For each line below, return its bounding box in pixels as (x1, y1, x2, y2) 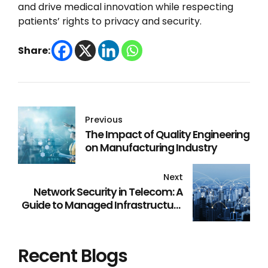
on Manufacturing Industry (85, 140, 217, 155)
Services (142, 211, 183, 226)
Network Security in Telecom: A (33, 184, 183, 199)
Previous (85, 113, 123, 126)
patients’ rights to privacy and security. (18, 14, 202, 28)
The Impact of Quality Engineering (85, 127, 249, 142)
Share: (18, 43, 50, 57)
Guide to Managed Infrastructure (22, 197, 183, 212)
